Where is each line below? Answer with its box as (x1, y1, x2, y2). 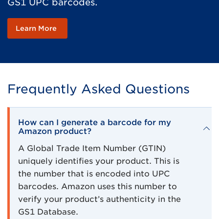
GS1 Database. (18, 207, 78, 217)
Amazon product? (18, 126, 91, 136)
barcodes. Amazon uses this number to (18, 181, 177, 191)
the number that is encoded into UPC (18, 169, 170, 178)
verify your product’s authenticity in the (18, 194, 181, 204)
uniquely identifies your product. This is (18, 156, 179, 166)
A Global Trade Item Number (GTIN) (18, 143, 166, 153)
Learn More (16, 24, 57, 33)
